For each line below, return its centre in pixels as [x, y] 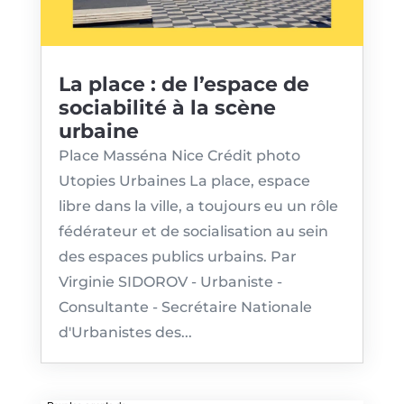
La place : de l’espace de [184, 84]
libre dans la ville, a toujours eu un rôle [198, 206]
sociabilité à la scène [167, 107]
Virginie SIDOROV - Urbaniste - [170, 281]
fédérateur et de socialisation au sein [193, 231]
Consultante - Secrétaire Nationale [185, 307]
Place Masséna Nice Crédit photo [179, 155]
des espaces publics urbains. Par [177, 256]
